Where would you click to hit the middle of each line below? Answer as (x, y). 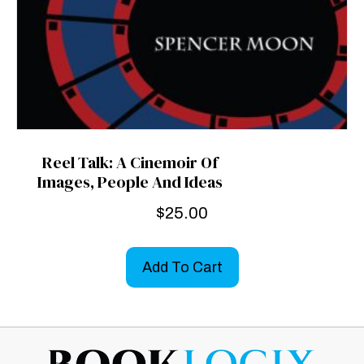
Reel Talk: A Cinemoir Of (130, 163)
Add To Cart (182, 267)
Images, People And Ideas (130, 182)
